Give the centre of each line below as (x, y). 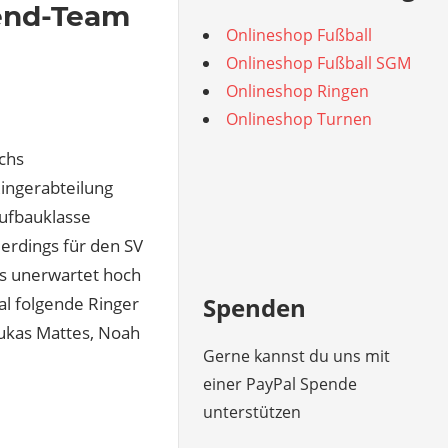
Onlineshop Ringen (298, 91)
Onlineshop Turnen (299, 119)
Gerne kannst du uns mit (297, 356)
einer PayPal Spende (280, 384)
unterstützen (252, 412)
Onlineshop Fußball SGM (319, 63)
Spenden (255, 307)
